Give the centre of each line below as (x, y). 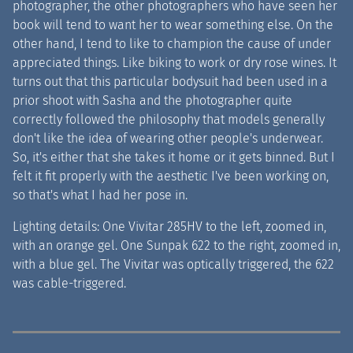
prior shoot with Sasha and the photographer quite (152, 100)
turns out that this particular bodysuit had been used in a (170, 81)
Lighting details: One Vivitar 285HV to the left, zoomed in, (169, 226)
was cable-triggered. (69, 283)
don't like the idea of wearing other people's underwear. (168, 138)
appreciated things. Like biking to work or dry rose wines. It (175, 62)
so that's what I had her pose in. (100, 195)
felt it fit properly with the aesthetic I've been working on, (171, 176)
